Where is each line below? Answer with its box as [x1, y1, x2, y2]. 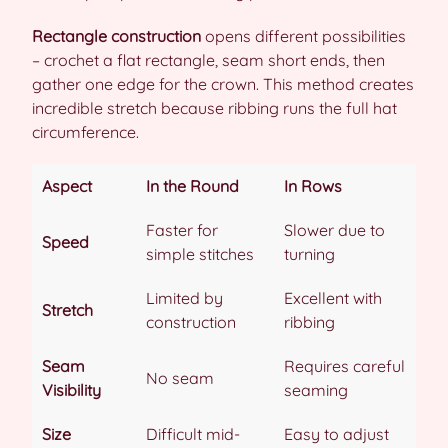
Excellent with [284, 287, 382, 308]
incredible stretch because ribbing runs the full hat [32, 97, 397, 118]
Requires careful [284, 355, 405, 376]
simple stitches [146, 243, 254, 264]
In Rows [284, 175, 342, 196]
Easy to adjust [284, 423, 389, 444]
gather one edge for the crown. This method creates [32, 73, 414, 94]
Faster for [146, 219, 218, 240]
